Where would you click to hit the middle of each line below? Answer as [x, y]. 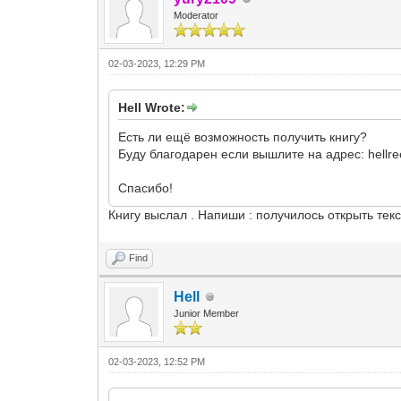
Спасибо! [146, 188]
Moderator [196, 15]
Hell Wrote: [152, 107]
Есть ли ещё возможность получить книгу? [243, 137]
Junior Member [207, 313]
